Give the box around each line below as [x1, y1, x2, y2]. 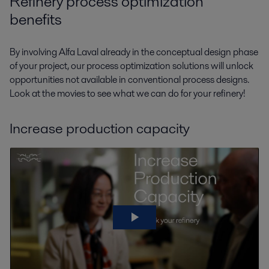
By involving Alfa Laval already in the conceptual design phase [10, 45, 258, 59]
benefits [10, 8, 65, 30]
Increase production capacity [10, 118, 190, 139]
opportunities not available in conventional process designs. [10, 73, 249, 87]
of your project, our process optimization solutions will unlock [10, 59, 253, 73]
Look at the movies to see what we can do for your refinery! [10, 86, 246, 101]
